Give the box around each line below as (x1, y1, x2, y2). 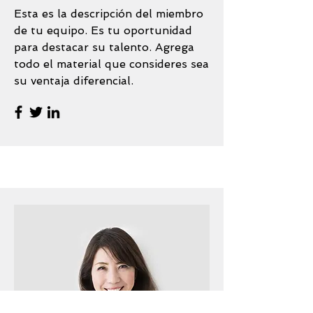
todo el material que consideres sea (14, 57, 209, 71)
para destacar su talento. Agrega (14, 41, 194, 54)
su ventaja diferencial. (14, 74, 133, 87)
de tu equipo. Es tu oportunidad (14, 24, 192, 37)
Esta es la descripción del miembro (14, 7, 203, 20)
